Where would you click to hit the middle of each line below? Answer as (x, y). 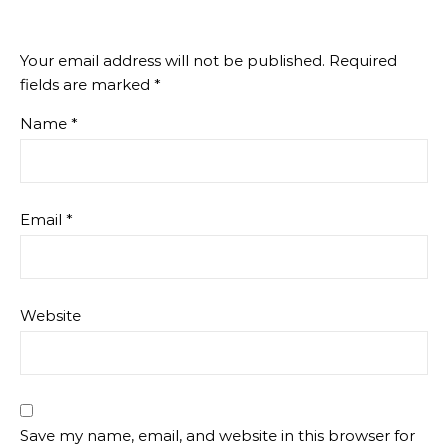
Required (363, 60)
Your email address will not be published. (172, 60)
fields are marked (87, 84)
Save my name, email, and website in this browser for (217, 435)
